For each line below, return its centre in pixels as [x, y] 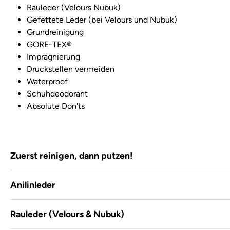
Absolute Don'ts [56, 106]
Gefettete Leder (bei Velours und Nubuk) [102, 20]
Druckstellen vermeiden [71, 69]
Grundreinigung [55, 32]
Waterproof [47, 81]
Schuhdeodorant [57, 94]
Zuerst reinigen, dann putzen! [71, 155]
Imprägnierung [53, 57]
